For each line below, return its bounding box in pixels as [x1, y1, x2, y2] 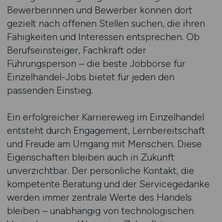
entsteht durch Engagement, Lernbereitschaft [6, 124, 205, 136]
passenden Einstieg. [6, 84, 96, 96]
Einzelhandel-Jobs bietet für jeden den [6, 71, 174, 83]
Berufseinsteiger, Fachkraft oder [6, 44, 146, 56]
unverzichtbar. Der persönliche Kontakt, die [6, 165, 194, 176]
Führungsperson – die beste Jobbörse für [6, 57, 185, 69]
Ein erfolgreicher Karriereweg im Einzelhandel [6, 111, 204, 123]
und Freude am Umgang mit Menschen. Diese [6, 138, 202, 150]
